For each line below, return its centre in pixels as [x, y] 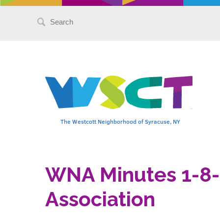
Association [100, 199]
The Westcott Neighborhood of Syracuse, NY [120, 121]
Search [59, 18]
